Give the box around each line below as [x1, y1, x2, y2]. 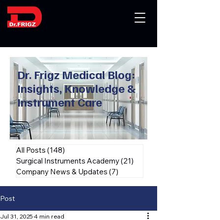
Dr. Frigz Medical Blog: [17, 67, 135, 82]
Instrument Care [17, 94, 102, 109]
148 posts [65, 145, 99, 155]
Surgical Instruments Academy [16, 156, 119, 165]
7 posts [118, 167, 144, 176]
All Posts [16, 145, 46, 155]
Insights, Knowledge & [17, 81, 136, 95]
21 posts [134, 156, 163, 165]
